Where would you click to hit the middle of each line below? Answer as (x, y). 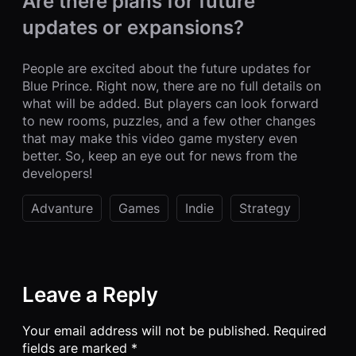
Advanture (62, 209)
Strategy (265, 209)
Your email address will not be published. (146, 331)
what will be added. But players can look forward (170, 104)
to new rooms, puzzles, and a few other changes (169, 121)
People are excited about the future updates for (166, 69)
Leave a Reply (90, 295)
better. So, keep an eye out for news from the (160, 156)
